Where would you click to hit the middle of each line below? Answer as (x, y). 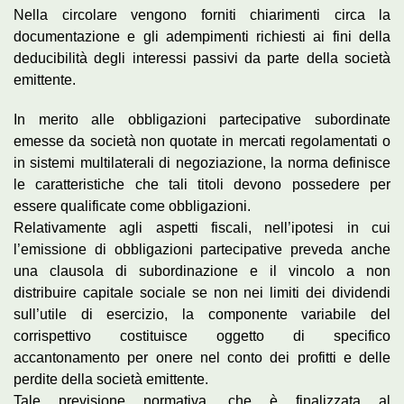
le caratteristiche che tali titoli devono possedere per (202, 185)
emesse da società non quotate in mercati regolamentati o (202, 142)
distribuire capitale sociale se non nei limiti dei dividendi (202, 293)
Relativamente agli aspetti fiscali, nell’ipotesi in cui (202, 228)
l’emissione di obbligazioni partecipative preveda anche (202, 250)
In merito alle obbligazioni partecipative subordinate (202, 120)
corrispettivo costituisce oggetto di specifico (202, 336)
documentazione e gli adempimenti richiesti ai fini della (202, 37)
